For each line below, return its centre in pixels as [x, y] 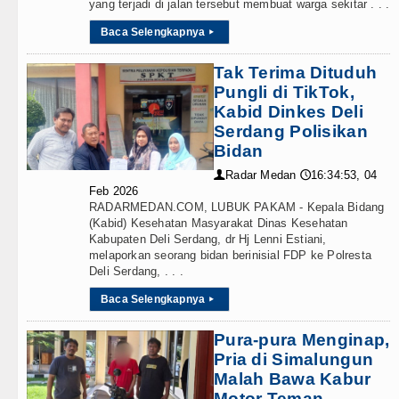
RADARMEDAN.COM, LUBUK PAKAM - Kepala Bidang [237, 207]
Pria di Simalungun [294, 359]
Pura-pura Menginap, [302, 340]
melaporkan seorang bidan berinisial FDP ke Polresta [230, 255]
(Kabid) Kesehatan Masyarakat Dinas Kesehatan [219, 223]
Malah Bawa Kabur [293, 379]
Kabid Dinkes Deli [289, 112]
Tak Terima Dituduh [296, 73]
